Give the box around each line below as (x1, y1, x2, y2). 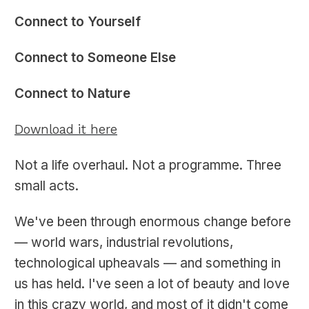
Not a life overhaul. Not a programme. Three (14, 157, 281, 174)
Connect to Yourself (14, 14, 141, 30)
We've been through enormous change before (14, 214, 291, 230)
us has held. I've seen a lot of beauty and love (14, 276, 290, 292)
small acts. (14, 178, 79, 195)
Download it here (14, 122, 117, 138)
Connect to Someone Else (14, 50, 176, 66)
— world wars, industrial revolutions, (14, 235, 233, 251)
